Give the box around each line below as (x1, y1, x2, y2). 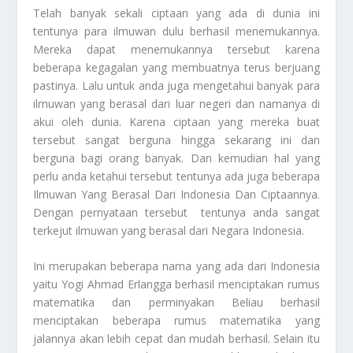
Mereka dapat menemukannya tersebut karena (33, 41, 320, 57)
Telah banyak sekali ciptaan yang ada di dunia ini (33, 5, 320, 20)
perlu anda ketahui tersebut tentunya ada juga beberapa (33, 168, 320, 184)
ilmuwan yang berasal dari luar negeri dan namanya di (33, 95, 320, 111)
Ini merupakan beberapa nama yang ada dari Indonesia (33, 258, 320, 274)
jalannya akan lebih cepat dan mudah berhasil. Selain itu (33, 331, 320, 347)
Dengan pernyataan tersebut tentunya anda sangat (33, 204, 320, 220)
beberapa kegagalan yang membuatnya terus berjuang (33, 59, 320, 75)
